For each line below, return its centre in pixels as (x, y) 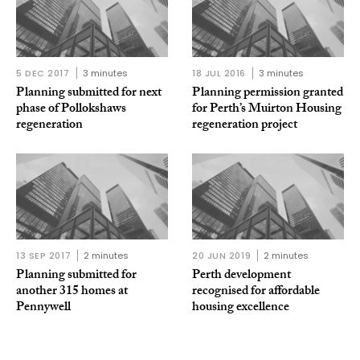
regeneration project (245, 126)
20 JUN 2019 (222, 255)
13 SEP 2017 (44, 255)
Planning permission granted (268, 94)
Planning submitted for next (89, 94)
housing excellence (241, 308)
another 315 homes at (72, 292)
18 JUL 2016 (219, 74)
